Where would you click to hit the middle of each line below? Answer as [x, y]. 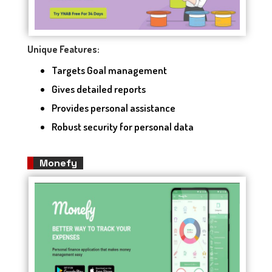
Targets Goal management [109, 70]
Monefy [58, 163]
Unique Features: [63, 49]
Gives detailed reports [99, 89]
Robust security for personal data [123, 127]
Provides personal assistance [114, 108]
